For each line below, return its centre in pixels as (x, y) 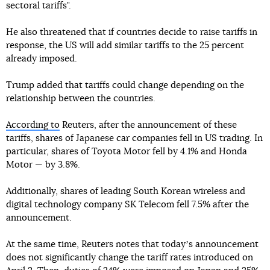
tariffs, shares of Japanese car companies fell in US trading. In (134, 138)
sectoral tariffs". (39, 6)
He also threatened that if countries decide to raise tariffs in (132, 32)
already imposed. (42, 59)
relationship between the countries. (81, 99)
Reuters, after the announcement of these (148, 125)
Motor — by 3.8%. (43, 165)
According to (33, 125)
